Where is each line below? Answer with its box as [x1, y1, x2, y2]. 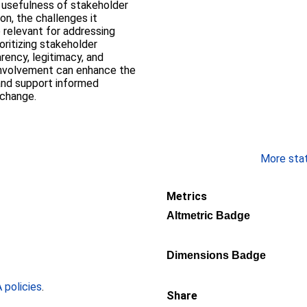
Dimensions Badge [167, 249, 266, 261]
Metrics [167, 189, 207, 203]
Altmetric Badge [167, 209, 250, 221]
